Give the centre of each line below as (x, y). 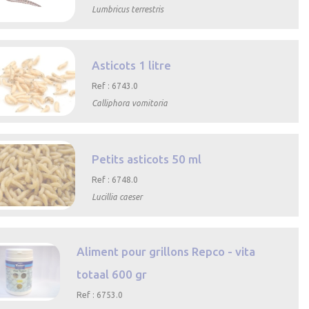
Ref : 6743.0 (115, 86)
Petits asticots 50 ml (147, 159)
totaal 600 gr (112, 274)
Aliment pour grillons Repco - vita (166, 251)
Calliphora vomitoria (130, 103)
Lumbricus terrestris (128, 10)
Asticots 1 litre (132, 66)
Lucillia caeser (117, 197)
